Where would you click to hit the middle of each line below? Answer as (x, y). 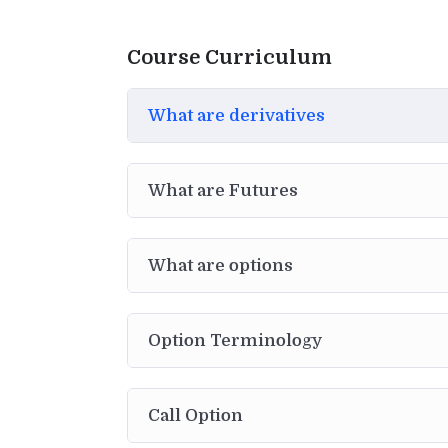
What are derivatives (236, 115)
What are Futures (223, 190)
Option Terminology (235, 340)
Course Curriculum (229, 57)
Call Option (195, 415)
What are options (220, 265)
